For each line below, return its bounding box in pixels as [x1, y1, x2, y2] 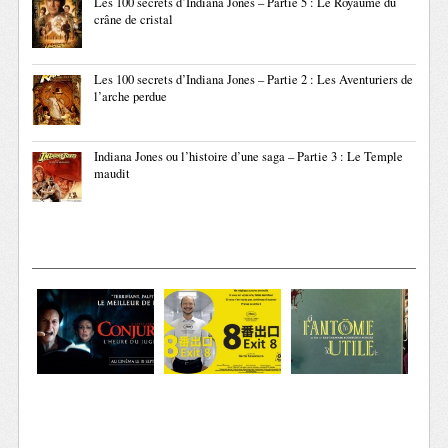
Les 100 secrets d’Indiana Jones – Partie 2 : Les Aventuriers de [94, 71, 414, 89]
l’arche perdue [94, 88, 168, 106]
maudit [94, 165, 131, 183]
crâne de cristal [94, 11, 174, 29]
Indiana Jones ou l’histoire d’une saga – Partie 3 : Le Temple [94, 148, 404, 166]
